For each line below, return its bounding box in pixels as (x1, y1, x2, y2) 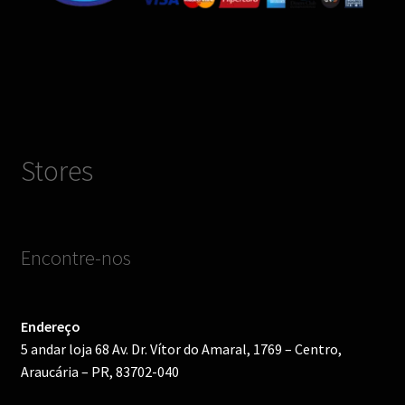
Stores (20, 152, 93, 189)
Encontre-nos (20, 245, 131, 271)
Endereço (20, 317, 80, 336)
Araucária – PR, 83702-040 (20, 363, 179, 381)
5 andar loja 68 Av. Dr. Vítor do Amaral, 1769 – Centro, (20, 340, 342, 359)
